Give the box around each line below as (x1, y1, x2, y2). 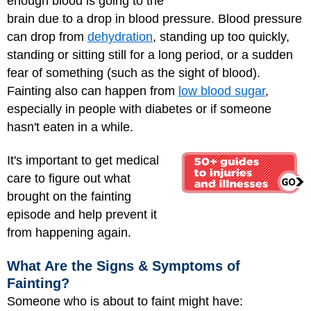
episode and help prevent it (7, 208, 157, 222)
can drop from (7, 29, 87, 44)
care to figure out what (7, 171, 131, 186)
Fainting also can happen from (7, 83, 178, 98)
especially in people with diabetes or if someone (7, 101, 271, 116)
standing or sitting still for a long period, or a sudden (7, 47, 293, 62)
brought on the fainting (7, 190, 131, 204)
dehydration (87, 29, 153, 44)
